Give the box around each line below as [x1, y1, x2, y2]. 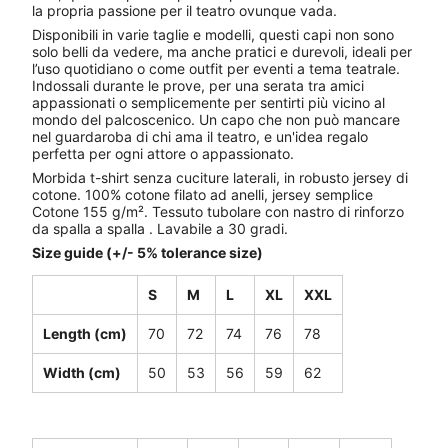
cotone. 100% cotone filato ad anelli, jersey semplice [32, 185, 373, 203]
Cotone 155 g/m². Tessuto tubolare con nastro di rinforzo [32, 202, 404, 220]
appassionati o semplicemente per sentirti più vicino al [32, 93, 385, 111]
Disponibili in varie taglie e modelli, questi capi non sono [32, 25, 394, 43]
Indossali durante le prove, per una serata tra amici [32, 76, 364, 94]
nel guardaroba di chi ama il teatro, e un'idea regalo [32, 127, 368, 145]
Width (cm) [43, 363, 121, 381]
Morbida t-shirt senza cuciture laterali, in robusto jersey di [32, 168, 408, 186]
